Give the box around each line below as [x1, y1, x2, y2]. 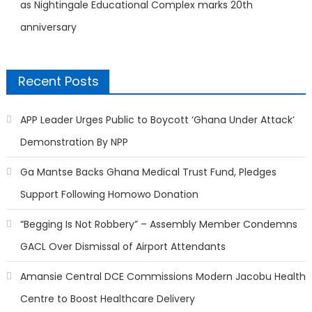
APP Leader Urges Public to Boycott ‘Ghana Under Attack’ [19, 113, 295, 127]
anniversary [19, 20, 77, 35]
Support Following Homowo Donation [19, 187, 198, 202]
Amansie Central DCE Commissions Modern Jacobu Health [19, 270, 306, 284]
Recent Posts [17, 72, 99, 91]
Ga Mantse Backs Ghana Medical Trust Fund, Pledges [19, 165, 276, 180]
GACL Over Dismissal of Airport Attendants [19, 240, 226, 254]
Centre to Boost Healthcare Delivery [19, 292, 195, 306]
